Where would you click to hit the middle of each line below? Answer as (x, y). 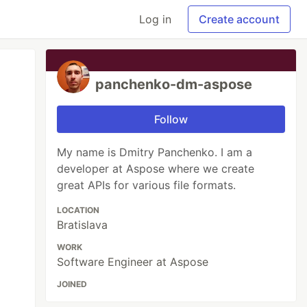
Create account (239, 19)
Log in (155, 19)
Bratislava (83, 225)
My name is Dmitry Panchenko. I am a (155, 152)
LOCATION (78, 210)
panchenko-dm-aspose (174, 84)
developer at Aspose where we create (156, 169)
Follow (171, 119)
